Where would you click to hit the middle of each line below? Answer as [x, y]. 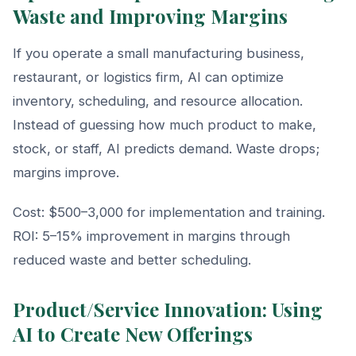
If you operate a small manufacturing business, [159, 53]
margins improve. [66, 172]
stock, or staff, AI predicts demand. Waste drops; [166, 148]
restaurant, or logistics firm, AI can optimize [148, 77]
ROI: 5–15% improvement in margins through [151, 236]
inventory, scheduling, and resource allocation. [158, 101]
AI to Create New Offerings [133, 333]
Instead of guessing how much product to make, [164, 124]
